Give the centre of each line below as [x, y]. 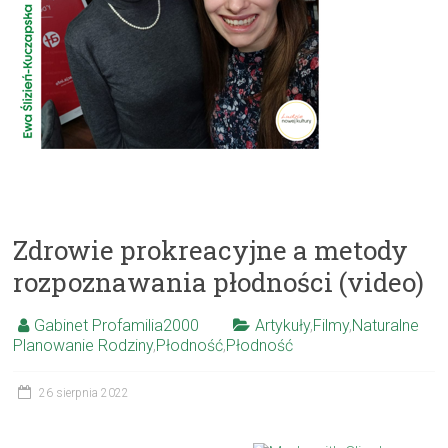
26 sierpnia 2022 [84, 393]
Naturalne [386, 325]
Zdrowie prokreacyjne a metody [211, 250]
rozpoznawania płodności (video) [219, 282]
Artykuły [283, 325]
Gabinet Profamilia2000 [117, 325]
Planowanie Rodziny [83, 345]
